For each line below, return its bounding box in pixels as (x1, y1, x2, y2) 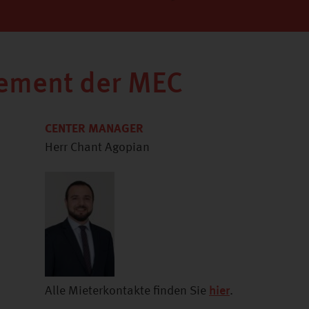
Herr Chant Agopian (45, 141, 150, 154)
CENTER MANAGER (45, 123, 143, 135)
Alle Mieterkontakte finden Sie (45, 285, 209, 297)
